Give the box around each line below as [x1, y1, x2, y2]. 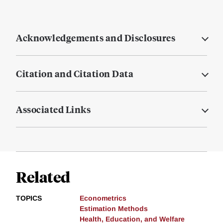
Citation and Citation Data [16, 67, 133, 80]
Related [16, 167, 70, 187]
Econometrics [80, 194, 126, 203]
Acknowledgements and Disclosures [16, 31, 175, 44]
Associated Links [16, 103, 91, 116]
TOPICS [16, 194, 42, 203]
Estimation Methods [80, 205, 148, 213]
